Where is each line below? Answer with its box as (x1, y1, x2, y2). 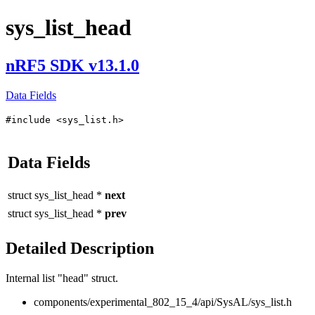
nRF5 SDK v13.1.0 (6, 56, 139, 75)
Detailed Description (6, 238, 154, 257)
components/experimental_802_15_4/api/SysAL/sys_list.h (34, 295, 292, 308)
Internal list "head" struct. (6, 271, 118, 284)
